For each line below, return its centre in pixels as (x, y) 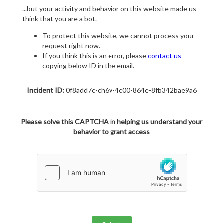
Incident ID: (45, 90)
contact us (165, 56)
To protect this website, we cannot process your (118, 36)
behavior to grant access (111, 132)
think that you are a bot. (59, 19)
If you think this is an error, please (95, 56)
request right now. (71, 46)
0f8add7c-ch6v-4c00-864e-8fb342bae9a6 (130, 90)
